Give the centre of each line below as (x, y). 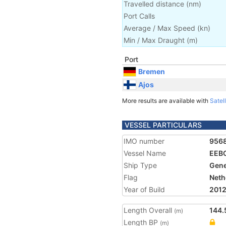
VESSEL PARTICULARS (163, 125)
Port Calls (139, 16)
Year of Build (144, 189)
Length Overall (149, 210)
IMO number (144, 141)
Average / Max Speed (159, 28)
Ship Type (140, 165)
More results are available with (166, 101)
